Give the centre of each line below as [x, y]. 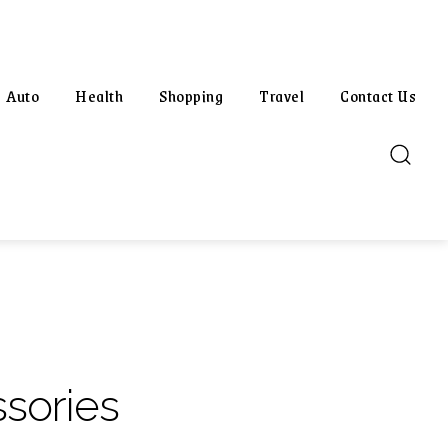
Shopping [191, 95]
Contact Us [378, 95]
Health [99, 95]
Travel [281, 95]
